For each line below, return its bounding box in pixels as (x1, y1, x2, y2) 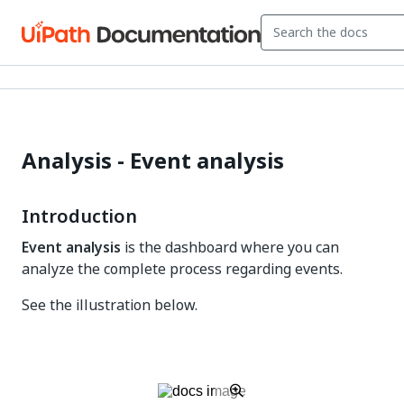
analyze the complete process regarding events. (22, 258, 343, 280)
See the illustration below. (22, 294, 197, 316)
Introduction (22, 203, 137, 230)
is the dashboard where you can (121, 236, 339, 258)
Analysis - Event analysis (22, 144, 284, 177)
